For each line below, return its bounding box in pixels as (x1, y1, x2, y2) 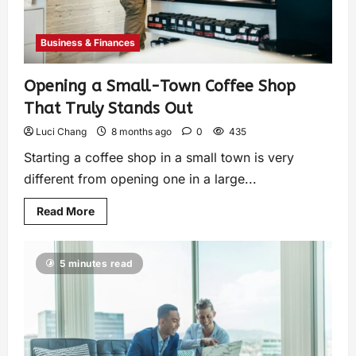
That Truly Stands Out (24, 99, 192, 118)
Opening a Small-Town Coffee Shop (24, 77, 296, 96)
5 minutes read (59, 257, 133, 270)
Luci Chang (36, 126, 87, 138)
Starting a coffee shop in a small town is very (24, 149, 294, 166)
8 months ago (109, 126, 174, 138)
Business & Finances (41, 37, 135, 49)
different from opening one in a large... (24, 171, 257, 188)
